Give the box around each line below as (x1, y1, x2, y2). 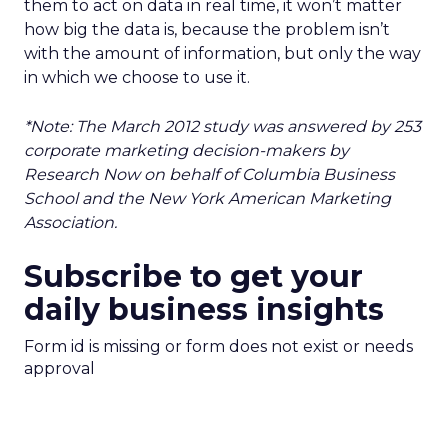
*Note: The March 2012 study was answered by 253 (24, 117, 421, 136)
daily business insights (24, 291, 384, 328)
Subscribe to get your (24, 258, 363, 295)
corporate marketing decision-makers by (24, 141, 349, 160)
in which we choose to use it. (24, 68, 250, 87)
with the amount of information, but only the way (24, 44, 421, 63)
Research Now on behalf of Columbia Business (24, 165, 395, 184)
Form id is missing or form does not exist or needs (24, 337, 413, 356)
